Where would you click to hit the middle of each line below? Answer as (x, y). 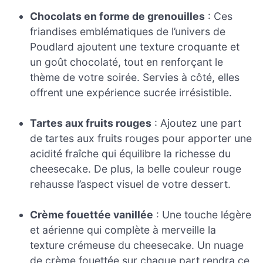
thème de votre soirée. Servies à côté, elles (135, 77)
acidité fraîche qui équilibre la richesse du (131, 153)
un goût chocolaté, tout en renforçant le (127, 62)
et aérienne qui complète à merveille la (123, 230)
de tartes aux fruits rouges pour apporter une (141, 138)
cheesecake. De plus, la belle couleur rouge (136, 168)
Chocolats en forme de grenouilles (118, 16)
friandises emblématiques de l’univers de (128, 31)
